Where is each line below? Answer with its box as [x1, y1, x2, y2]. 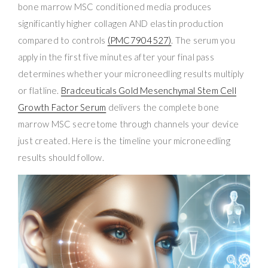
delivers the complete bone [106, 101, 220, 112]
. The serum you [171, 34, 235, 45]
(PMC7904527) [107, 34, 172, 45]
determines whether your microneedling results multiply [18, 68, 244, 79]
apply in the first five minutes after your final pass [18, 51, 214, 62]
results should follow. [18, 151, 104, 163]
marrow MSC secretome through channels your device [18, 118, 239, 129]
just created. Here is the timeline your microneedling [18, 135, 230, 146]
